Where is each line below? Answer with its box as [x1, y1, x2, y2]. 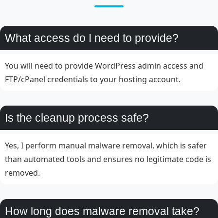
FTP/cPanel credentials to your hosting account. [5, 74, 181, 85]
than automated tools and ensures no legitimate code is [5, 154, 211, 165]
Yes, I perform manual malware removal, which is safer [5, 140, 207, 151]
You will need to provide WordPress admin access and [5, 60, 203, 72]
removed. [5, 167, 40, 179]
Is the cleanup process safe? [5, 111, 149, 125]
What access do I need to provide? [5, 32, 179, 45]
